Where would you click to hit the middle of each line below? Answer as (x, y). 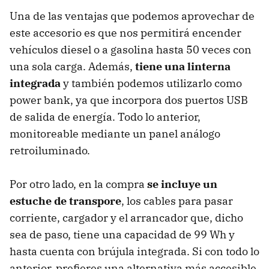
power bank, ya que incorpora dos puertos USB (129, 100)
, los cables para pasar (177, 201)
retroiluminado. (50, 151)
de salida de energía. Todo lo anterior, (105, 117)
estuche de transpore (65, 201)
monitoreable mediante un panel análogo (115, 134)
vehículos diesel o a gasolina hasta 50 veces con (131, 50)
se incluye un (182, 184)
